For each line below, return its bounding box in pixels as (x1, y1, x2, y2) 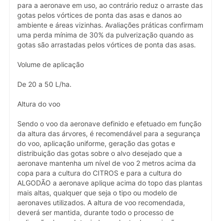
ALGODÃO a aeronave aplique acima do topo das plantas (17, 179, 202, 187)
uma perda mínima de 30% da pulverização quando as (17, 31, 193, 39)
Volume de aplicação (17, 60, 84, 69)
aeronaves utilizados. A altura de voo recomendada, (17, 198, 185, 207)
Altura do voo (17, 100, 60, 108)
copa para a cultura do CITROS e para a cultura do (17, 169, 182, 177)
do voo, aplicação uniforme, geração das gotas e (17, 139, 175, 147)
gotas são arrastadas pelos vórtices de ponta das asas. (17, 40, 196, 49)
